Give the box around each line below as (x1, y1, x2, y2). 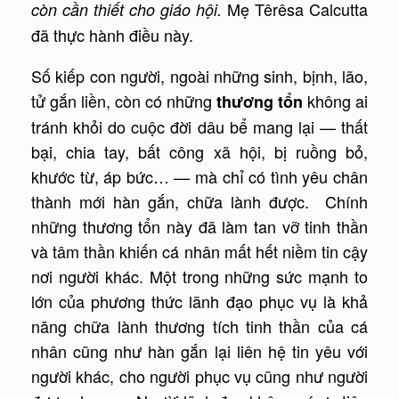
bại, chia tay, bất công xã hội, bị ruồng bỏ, (31, 140, 368, 164)
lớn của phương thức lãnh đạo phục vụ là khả (31, 289, 368, 313)
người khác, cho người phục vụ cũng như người (31, 364, 368, 388)
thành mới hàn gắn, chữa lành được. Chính (31, 190, 368, 214)
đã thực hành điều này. (31, 23, 193, 47)
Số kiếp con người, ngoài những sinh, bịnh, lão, (31, 64, 368, 88)
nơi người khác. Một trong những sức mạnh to (31, 265, 368, 289)
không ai (303, 89, 368, 113)
